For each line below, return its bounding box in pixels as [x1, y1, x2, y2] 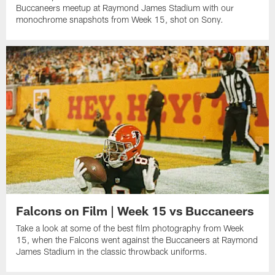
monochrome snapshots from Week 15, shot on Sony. [16, 14, 224, 25]
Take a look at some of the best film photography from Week [16, 222, 244, 233]
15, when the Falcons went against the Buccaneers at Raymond [16, 234, 258, 245]
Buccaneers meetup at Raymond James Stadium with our [16, 2, 234, 14]
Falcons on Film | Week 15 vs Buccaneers [16, 203, 254, 218]
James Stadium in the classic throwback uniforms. [16, 246, 208, 257]
